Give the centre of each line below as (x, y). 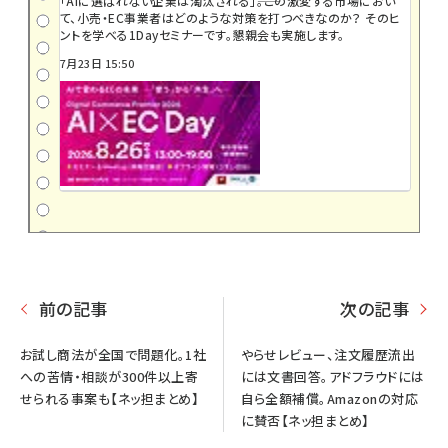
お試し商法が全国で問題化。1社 (113, 354)
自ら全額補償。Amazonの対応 (329, 398)
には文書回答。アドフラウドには (332, 376)
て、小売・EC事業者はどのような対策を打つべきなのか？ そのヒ (230, 17)
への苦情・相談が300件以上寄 (109, 376)
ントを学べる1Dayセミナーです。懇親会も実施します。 (202, 34)
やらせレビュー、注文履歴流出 (328, 354)
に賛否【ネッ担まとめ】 (305, 420)
